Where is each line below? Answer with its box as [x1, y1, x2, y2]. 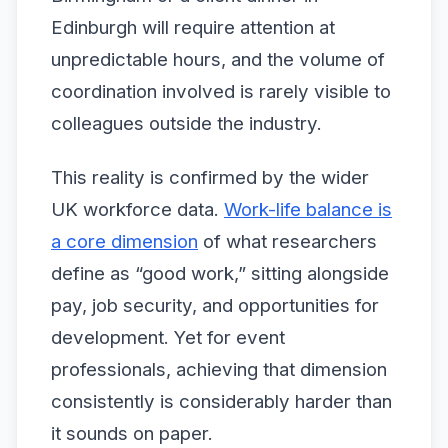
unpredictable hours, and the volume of [51, 48, 385, 72]
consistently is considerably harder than [51, 389, 392, 413]
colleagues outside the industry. [51, 112, 322, 136]
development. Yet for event [51, 325, 285, 349]
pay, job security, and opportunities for [51, 293, 379, 317]
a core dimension [51, 229, 198, 253]
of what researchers [198, 229, 377, 253]
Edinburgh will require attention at [51, 16, 335, 40]
